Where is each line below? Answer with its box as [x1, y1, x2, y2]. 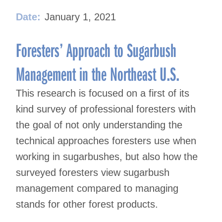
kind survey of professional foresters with [16, 104, 196, 115]
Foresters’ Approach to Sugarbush [16, 37, 176, 62]
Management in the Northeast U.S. [16, 61, 179, 86]
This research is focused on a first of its [16, 88, 189, 99]
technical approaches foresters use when [16, 135, 196, 147]
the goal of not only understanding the [16, 119, 182, 131]
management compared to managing [16, 183, 178, 194]
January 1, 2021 [45, 11, 116, 23]
